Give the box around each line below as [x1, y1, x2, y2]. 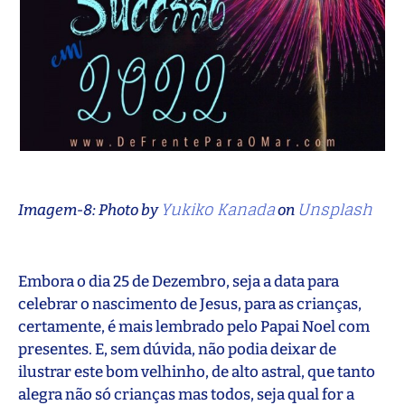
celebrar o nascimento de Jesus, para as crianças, [18, 294, 362, 314]
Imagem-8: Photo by [18, 200, 161, 220]
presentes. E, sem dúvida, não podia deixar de [18, 339, 336, 359]
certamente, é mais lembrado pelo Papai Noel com [18, 316, 370, 336]
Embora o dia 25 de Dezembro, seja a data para [18, 271, 339, 291]
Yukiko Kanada [161, 194, 275, 223]
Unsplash [297, 194, 372, 223]
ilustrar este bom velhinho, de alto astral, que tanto [18, 362, 375, 381]
